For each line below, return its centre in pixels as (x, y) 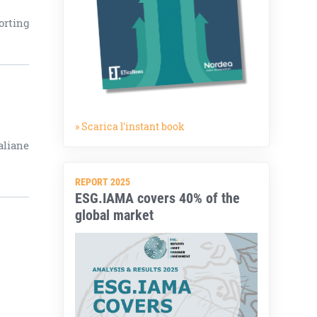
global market (115, 215)
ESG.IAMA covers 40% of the (158, 198)
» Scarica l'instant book (130, 127)
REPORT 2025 (103, 182)
